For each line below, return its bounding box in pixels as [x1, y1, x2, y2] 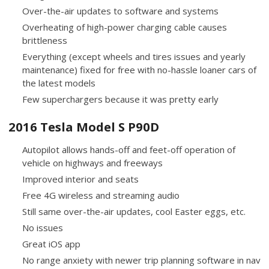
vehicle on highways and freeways [22, 156, 163, 169]
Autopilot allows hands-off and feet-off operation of [22, 143, 235, 156]
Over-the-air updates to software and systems [22, 4, 219, 17]
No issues [22, 221, 63, 234]
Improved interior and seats [22, 172, 139, 185]
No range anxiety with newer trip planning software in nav [22, 253, 261, 266]
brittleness [22, 34, 67, 46]
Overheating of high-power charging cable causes [22, 20, 227, 33]
